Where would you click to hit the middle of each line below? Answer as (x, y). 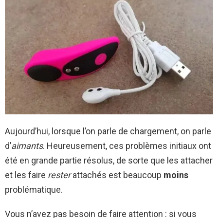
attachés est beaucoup (117, 175)
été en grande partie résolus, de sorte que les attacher (109, 161)
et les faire (26, 175)
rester (59, 175)
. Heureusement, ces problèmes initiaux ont (127, 146)
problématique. (34, 190)
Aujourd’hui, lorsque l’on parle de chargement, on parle (108, 131)
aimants (27, 146)
